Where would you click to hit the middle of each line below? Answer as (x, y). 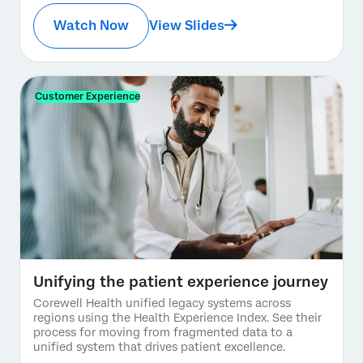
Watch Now (91, 25)
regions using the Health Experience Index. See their (177, 317)
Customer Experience (88, 96)
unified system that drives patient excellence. (159, 346)
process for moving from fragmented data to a (163, 332)
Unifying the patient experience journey (181, 281)
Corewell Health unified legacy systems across (162, 303)
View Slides (187, 25)
